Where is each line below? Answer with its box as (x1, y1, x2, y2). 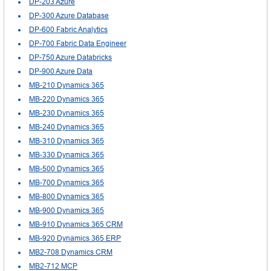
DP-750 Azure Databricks (29, 53, 112, 62)
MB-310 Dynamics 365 (29, 136, 104, 145)
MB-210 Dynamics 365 (29, 80, 104, 90)
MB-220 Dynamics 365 (29, 94, 104, 103)
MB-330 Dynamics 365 (29, 150, 104, 159)
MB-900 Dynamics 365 (29, 206, 104, 215)
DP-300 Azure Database (29, 11, 109, 20)
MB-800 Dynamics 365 (29, 192, 104, 201)
